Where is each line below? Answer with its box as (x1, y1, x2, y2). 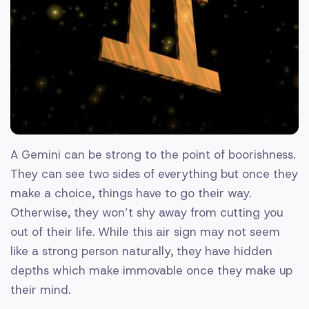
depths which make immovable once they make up (10, 262, 292, 278)
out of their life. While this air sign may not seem (10, 223, 280, 239)
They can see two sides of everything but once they (10, 166, 298, 181)
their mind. (10, 281, 70, 297)
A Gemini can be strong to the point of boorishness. (10, 146, 295, 162)
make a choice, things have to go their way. (10, 185, 251, 201)
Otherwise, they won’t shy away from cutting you (10, 204, 283, 220)
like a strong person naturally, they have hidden (10, 243, 272, 259)
